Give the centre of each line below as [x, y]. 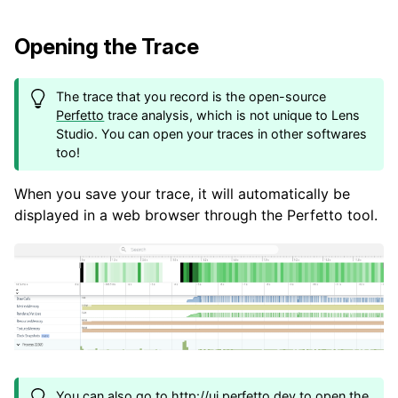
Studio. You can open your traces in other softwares [212, 133]
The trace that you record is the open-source [191, 96]
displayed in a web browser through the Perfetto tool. [196, 215]
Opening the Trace [107, 46]
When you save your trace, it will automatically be [182, 193]
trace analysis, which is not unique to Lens [232, 115]
